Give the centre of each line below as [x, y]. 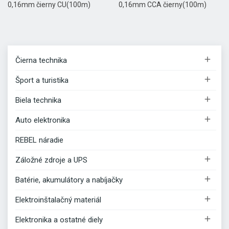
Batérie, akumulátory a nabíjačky [69, 180]
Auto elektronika [43, 120]
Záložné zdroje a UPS [51, 160]
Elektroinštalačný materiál [58, 200]
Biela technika [38, 100]
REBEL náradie [39, 140]
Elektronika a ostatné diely [59, 220]
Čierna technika [41, 60]
